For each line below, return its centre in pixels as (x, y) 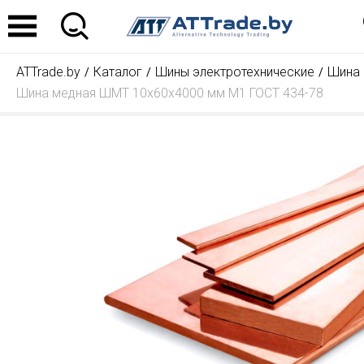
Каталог (118, 72)
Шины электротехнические (235, 72)
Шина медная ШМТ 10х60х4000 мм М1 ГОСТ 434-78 (170, 93)
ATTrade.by (48, 72)
